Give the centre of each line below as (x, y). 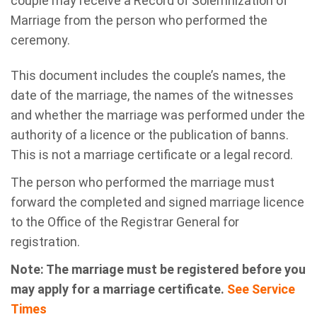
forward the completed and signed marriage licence (157, 202)
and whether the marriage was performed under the (158, 115)
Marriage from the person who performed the (139, 20)
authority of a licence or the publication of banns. (150, 135)
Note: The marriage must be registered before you (158, 269)
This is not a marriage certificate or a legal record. (152, 155)
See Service (261, 289)
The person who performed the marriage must (143, 182)
